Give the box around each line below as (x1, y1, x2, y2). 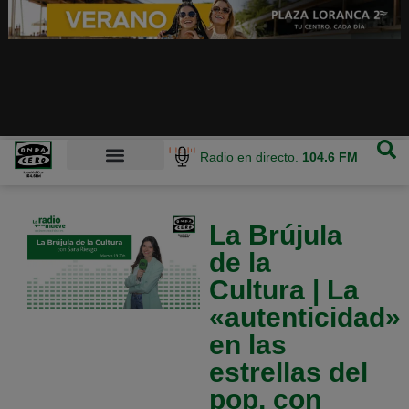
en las (208, 330, 287, 361)
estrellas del (208, 357, 368, 388)
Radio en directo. (200, 149, 303, 164)
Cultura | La (208, 275, 359, 306)
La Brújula (208, 220, 342, 251)
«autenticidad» (208, 302, 401, 333)
